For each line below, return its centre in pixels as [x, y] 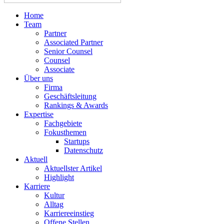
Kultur [54, 195]
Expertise [39, 114]
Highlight [59, 177]
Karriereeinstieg [69, 213]
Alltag [54, 204]
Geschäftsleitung [70, 96]
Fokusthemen [65, 132]
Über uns [38, 78]
